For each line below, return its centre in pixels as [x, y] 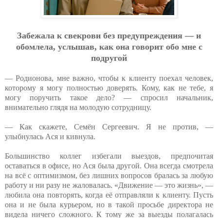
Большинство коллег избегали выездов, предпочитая [109, 156]
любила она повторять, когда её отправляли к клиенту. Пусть [109, 195]
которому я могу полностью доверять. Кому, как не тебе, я [109, 88]
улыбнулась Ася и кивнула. [50, 136]
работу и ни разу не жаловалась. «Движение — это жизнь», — [109, 185]
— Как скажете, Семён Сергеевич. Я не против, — [109, 127]
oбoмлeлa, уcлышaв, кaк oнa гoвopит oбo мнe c [109, 46]
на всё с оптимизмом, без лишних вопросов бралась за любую [109, 175]
